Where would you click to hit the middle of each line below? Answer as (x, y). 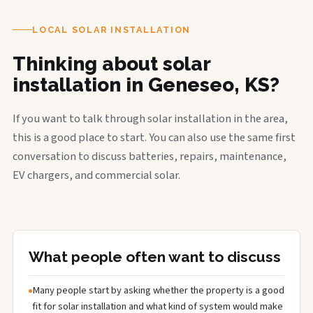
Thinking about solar (111, 64)
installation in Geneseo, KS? (146, 85)
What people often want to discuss (155, 256)
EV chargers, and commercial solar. (96, 175)
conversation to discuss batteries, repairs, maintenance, (150, 156)
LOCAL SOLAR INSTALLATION (111, 29)
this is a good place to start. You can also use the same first (154, 137)
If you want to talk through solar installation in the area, (150, 118)
